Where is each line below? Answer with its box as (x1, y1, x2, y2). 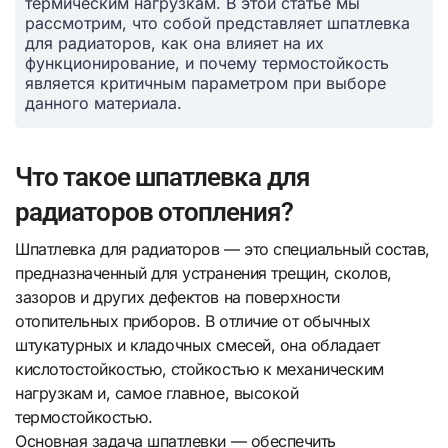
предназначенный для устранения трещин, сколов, (15, 262, 392, 283)
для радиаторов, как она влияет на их (25, 33, 324, 54)
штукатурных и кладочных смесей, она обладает (15, 334, 380, 355)
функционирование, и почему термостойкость (25, 53, 389, 74)
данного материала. (25, 93, 182, 114)
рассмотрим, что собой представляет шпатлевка (25, 13, 410, 34)
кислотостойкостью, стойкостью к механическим (15, 358, 384, 379)
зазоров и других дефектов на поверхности (15, 286, 340, 307)
